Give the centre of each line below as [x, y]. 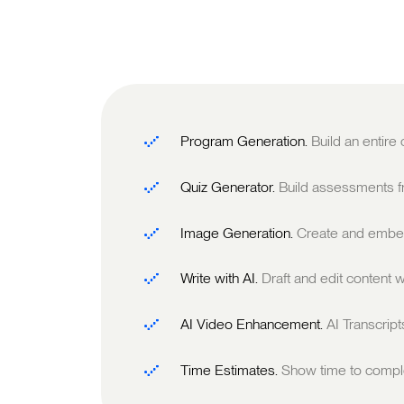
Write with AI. [221, 279]
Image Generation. [239, 233]
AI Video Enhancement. [253, 325]
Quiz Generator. [230, 188]
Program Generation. [246, 142]
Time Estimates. [231, 370]
